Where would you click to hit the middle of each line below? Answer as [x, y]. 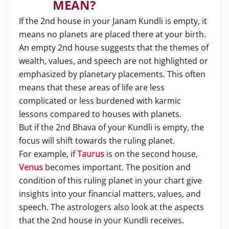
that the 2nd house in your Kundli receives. [101, 220]
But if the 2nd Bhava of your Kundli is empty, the [111, 127]
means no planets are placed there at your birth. [112, 34]
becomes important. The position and [117, 167]
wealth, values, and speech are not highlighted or [113, 61]
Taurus [91, 154]
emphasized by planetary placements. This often [112, 74]
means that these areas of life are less [92, 87]
